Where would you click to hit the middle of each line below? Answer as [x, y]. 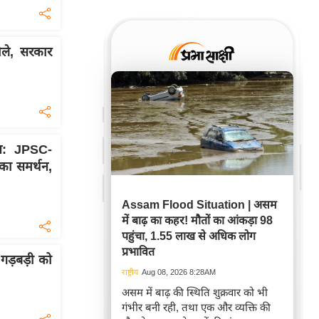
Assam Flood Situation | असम [199, 205]
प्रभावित [138, 252]
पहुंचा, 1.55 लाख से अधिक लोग [189, 236]
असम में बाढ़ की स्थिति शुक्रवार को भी [195, 293]
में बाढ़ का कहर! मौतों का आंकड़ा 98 [197, 221]
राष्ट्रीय [130, 272]
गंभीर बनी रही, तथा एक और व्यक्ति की [196, 308]
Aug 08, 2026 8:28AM [179, 272]
